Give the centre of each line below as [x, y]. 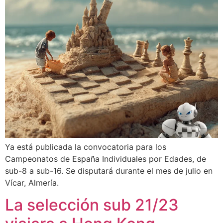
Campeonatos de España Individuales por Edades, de [106, 159]
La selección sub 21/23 [92, 205]
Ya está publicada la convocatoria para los [86, 147]
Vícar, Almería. [32, 182]
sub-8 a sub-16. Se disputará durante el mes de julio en [109, 170]
